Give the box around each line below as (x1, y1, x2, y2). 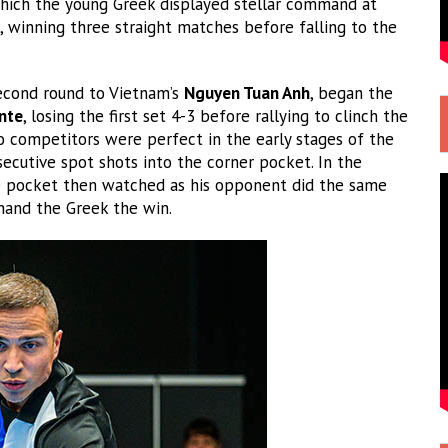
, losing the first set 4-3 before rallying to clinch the (23, 104, 408, 127)
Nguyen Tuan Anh (184, 81, 310, 104)
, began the (310, 81, 393, 104)
